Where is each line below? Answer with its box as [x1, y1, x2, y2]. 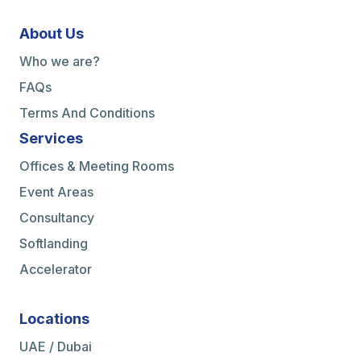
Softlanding [19, 235, 88, 252]
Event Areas [19, 184, 93, 201]
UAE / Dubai [19, 338, 92, 355]
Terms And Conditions [19, 105, 155, 122]
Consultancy [19, 210, 94, 226]
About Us [19, 25, 84, 43]
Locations [19, 310, 89, 328]
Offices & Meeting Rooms [19, 158, 174, 175]
